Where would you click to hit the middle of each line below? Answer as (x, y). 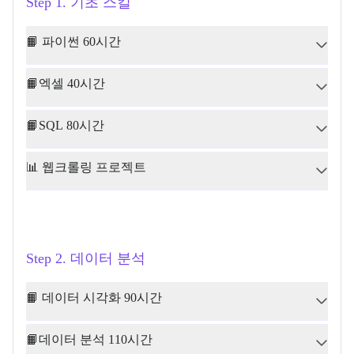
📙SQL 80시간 (65, 125)
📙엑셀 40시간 (66, 83)
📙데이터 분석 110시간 (89, 339)
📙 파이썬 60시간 (73, 41)
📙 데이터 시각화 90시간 (94, 298)
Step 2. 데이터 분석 (86, 258)
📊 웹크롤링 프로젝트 (86, 167)
